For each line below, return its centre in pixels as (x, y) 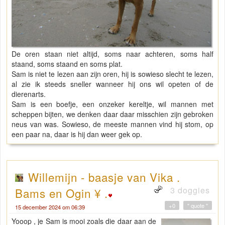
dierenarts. (29, 94)
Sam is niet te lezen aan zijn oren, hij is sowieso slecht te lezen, (113, 74)
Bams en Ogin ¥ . (62, 193)
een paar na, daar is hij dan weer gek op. (77, 134)
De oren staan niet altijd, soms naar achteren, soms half (113, 53)
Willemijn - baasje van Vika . (104, 177)
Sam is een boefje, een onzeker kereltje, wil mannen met (113, 104)
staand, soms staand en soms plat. (67, 64)
